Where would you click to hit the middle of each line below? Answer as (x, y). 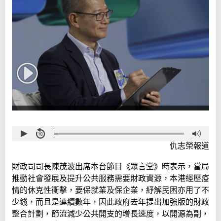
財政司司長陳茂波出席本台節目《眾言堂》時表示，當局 (110, 167)
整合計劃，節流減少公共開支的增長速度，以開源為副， (110, 214)
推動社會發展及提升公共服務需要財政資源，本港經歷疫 (110, 179)
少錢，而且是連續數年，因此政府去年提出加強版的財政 (110, 202)
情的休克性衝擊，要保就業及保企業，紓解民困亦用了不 (110, 190)
